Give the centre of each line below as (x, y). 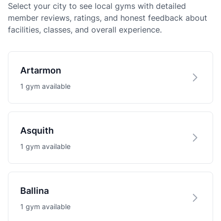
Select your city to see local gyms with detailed (97, 6)
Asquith (37, 130)
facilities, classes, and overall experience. (85, 30)
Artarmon (41, 70)
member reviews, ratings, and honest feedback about (108, 18)
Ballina (35, 191)
